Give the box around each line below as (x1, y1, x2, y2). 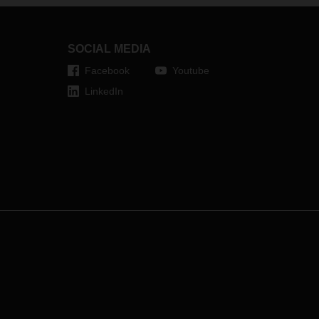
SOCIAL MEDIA (67, 43, 151, 55)
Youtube (172, 65, 209, 76)
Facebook (84, 65, 130, 76)
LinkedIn (84, 85, 123, 97)
